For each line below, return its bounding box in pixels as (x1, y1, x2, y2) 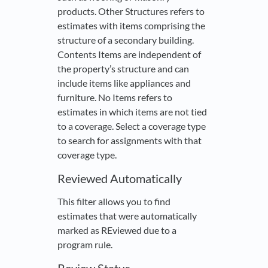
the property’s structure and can (57, 63, 189, 75)
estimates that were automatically (57, 210, 197, 222)
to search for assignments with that (57, 135, 202, 147)
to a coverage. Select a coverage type (57, 120, 206, 132)
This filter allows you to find (57, 196, 170, 208)
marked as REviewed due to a (57, 224, 176, 236)
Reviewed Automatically (57, 171, 182, 186)
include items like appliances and (57, 77, 191, 89)
